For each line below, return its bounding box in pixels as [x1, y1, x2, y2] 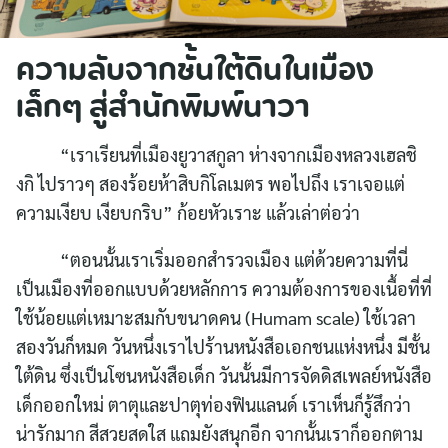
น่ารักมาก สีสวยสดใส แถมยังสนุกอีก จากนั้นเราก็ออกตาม [16, 422, 423, 446]
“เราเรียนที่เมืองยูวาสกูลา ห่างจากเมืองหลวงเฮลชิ [16, 143, 417, 167]
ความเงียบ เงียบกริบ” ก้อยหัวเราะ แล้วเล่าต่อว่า [16, 201, 360, 225]
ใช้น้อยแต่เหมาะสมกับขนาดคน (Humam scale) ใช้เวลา [16, 306, 416, 330]
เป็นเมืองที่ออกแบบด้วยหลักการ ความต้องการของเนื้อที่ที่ [16, 277, 432, 301]
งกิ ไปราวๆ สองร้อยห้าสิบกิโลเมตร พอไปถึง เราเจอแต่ [16, 172, 405, 196]
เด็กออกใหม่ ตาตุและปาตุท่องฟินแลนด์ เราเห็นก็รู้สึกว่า [16, 393, 411, 417]
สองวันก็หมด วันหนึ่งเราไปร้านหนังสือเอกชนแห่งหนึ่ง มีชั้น [16, 335, 430, 359]
